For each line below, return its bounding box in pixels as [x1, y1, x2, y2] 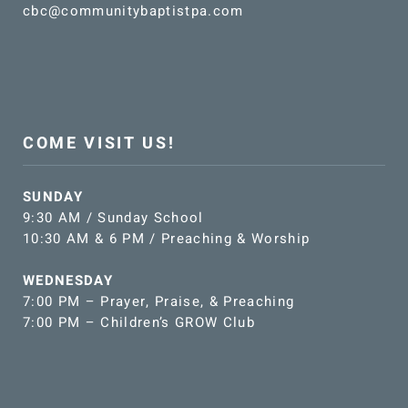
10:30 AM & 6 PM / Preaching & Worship [22, 229, 311, 250]
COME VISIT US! [22, 131, 176, 157]
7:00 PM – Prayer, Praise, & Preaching [22, 291, 295, 312]
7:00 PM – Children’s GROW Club [22, 312, 255, 333]
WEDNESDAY [22, 270, 113, 291]
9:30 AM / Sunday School [22, 208, 204, 229]
